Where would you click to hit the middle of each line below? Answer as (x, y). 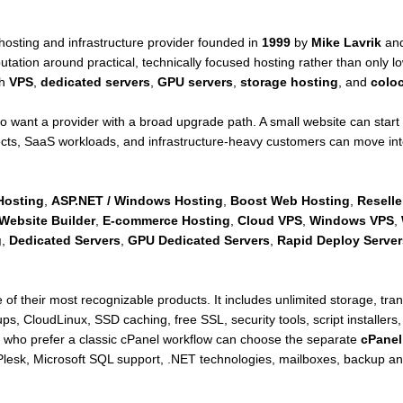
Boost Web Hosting (290, 201)
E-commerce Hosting (166, 220)
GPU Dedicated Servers (198, 240)
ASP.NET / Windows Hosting (137, 201)
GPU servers (195, 82)
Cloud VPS (269, 220)
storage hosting (289, 82)
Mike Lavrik (346, 42)
